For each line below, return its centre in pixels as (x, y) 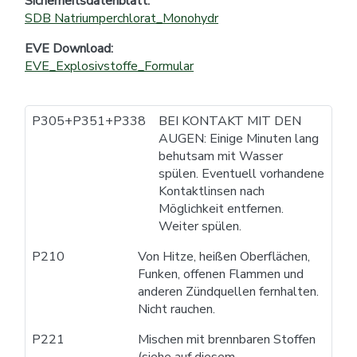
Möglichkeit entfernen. (221, 208)
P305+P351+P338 (89, 121)
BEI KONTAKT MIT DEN (230, 121)
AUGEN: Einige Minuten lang (239, 138)
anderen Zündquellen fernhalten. (229, 291)
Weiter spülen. (200, 226)
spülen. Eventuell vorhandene (241, 173)
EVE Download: (69, 48)
